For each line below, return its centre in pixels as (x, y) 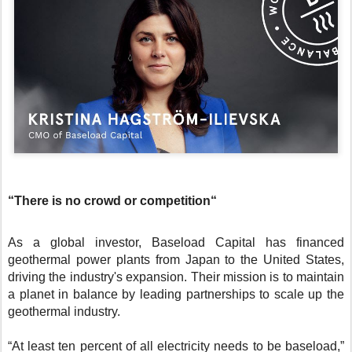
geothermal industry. (64, 312)
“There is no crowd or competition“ (112, 201)
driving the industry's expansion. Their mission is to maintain (176, 277)
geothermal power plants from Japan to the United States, (176, 260)
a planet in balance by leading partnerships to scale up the (176, 295)
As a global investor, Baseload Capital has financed (176, 243)
